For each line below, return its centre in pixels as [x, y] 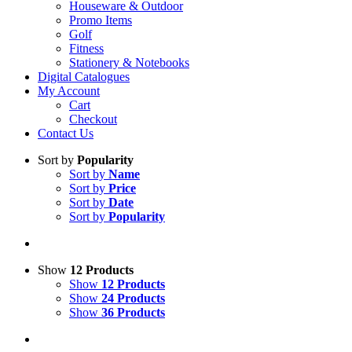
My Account [69, 91]
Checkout [93, 119]
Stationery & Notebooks [129, 62]
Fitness [86, 48]
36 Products [133, 312]
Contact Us [66, 133]
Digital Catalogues [84, 77]
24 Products [133, 298]
